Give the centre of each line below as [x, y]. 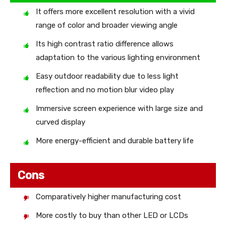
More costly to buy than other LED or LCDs [112, 216]
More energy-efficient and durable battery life [115, 141]
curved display [61, 122]
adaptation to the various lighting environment [118, 58]
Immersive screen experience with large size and [119, 109]
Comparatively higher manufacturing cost [108, 197]
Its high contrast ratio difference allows [105, 44]
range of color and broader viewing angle [107, 25]
